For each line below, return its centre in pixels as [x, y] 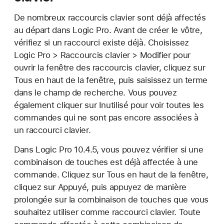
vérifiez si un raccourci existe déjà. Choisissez [102, 42]
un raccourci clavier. [52, 130]
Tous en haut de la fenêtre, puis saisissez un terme [111, 80]
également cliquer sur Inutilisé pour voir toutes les [109, 105]
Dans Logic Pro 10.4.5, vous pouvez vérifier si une [109, 149]
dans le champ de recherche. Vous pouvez [95, 92]
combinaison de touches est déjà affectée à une [106, 162]
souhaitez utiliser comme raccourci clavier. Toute [107, 212]
